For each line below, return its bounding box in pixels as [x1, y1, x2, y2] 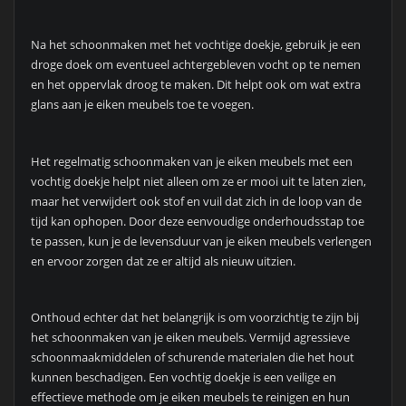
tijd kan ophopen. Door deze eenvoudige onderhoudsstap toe [30, 212, 364, 229]
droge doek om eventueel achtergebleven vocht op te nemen [30, 55, 361, 72]
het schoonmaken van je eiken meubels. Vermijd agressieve [30, 329, 350, 346]
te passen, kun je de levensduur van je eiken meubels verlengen [30, 232, 372, 249]
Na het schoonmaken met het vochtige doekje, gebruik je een [30, 35, 361, 53]
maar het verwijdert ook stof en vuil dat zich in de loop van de [30, 192, 362, 209]
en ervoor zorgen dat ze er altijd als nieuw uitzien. [30, 252, 295, 269]
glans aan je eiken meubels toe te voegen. [30, 95, 254, 112]
